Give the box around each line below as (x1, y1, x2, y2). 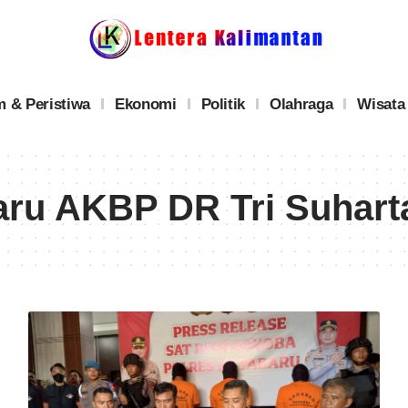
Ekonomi (114, 95, 177, 113)
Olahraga (270, 95, 333, 113)
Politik (200, 95, 246, 113)
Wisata (357, 95, 405, 113)
